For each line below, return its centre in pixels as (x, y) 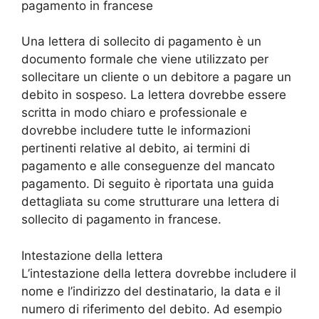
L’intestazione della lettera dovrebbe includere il (159, 273)
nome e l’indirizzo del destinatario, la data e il (151, 291)
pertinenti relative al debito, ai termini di (136, 148)
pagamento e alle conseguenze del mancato (148, 166)
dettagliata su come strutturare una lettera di (150, 202)
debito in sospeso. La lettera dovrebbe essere (154, 95)
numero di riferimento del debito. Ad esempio (152, 309)
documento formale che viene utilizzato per (145, 59)
